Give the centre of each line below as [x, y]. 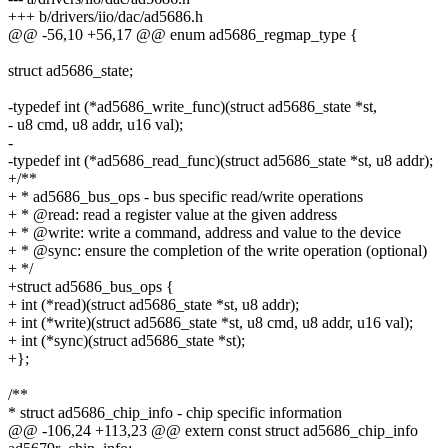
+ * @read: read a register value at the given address [172, 214]
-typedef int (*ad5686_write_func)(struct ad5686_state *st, [192, 106]
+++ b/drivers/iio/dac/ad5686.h [105, 16]
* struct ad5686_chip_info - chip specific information [175, 412]
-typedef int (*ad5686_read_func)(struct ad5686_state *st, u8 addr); [220, 160]
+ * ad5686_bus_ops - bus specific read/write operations [185, 196]
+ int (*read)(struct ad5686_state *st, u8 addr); [153, 304]
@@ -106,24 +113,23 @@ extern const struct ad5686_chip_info [213, 430]
